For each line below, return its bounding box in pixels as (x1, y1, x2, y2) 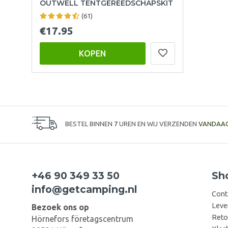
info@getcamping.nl (32, 183, 137, 195)
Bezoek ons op (32, 202, 89, 212)
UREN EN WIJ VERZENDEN (118, 120, 198, 128)
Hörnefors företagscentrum (32, 214, 133, 223)
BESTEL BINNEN (65, 120, 114, 128)
